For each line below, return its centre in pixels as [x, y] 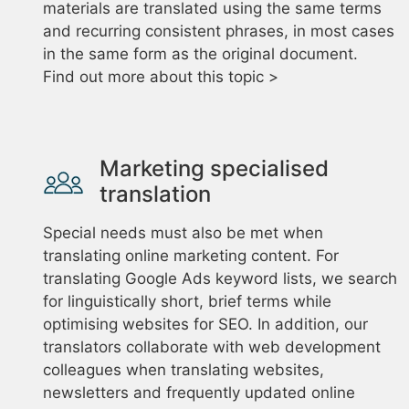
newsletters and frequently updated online [199, 393]
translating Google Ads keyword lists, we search [220, 278]
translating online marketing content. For [191, 256]
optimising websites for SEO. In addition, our [205, 324]
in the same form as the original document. [200, 54]
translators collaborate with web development [212, 347]
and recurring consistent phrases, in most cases [219, 31]
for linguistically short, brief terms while [187, 301]
